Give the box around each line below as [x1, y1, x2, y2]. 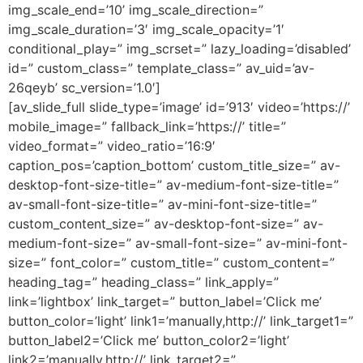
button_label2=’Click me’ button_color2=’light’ [8, 332, 289, 348]
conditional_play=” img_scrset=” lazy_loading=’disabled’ [8, 41, 351, 57]
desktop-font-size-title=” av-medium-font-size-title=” [8, 177, 339, 193]
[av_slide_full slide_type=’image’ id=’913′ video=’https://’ [8, 99, 350, 115]
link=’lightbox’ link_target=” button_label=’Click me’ [8, 293, 322, 310]
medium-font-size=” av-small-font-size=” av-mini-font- [8, 235, 348, 251]
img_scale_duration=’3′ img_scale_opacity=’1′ [8, 21, 284, 37]
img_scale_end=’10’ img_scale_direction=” [8, 2, 263, 18]
